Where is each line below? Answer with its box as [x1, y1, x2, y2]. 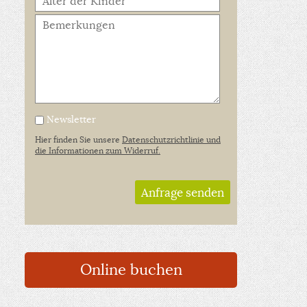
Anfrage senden [141, 185, 224, 200]
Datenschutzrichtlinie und [122, 134, 221, 145]
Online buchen [79, 260, 182, 279]
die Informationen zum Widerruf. [35, 145, 160, 156]
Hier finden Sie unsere [35, 134, 122, 145]
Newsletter [44, 112, 96, 125]
